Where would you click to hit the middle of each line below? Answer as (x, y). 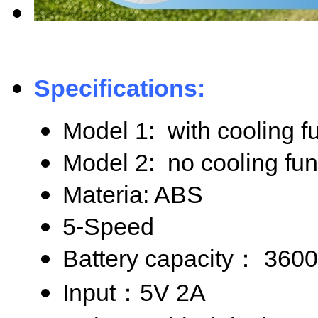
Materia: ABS (133, 194)
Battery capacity (148, 258)
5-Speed (108, 226)
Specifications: (120, 88)
